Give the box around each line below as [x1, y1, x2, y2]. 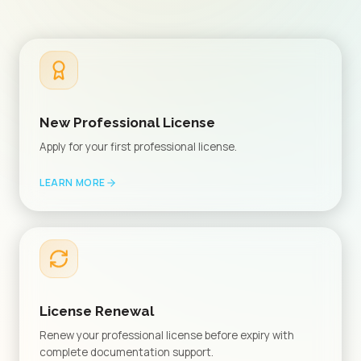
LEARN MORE [39, 176, 106, 189]
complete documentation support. [39, 345, 214, 359]
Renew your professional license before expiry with [39, 328, 294, 342]
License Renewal [39, 303, 154, 319]
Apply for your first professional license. [39, 139, 237, 154]
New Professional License [39, 114, 215, 131]
